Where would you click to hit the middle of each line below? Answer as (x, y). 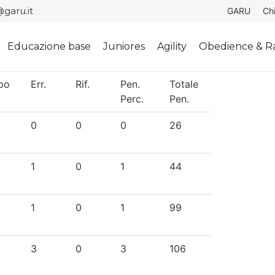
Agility (172, 46)
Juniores (124, 46)
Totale (184, 84)
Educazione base (49, 46)
